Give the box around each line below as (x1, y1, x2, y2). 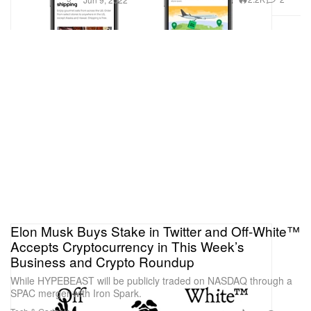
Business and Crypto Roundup (10, 251, 194, 271)
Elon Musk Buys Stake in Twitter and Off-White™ (10, 221, 300, 240)
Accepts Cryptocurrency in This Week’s (10, 236, 244, 255)
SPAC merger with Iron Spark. (10, 285, 142, 300)
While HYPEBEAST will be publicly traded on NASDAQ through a (10, 273, 292, 287)
